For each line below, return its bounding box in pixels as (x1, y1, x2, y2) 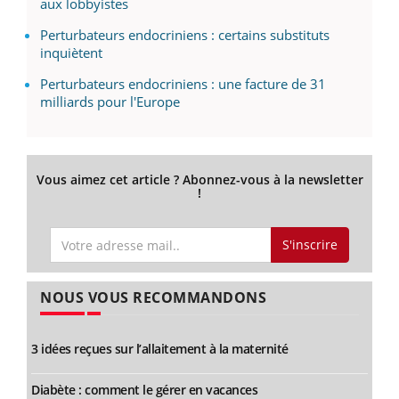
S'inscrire (281, 236, 338, 254)
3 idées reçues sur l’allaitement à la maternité (31, 339, 289, 357)
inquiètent (40, 44, 102, 62)
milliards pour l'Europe (40, 93, 180, 111)
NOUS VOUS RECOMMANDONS (40, 287, 266, 307)
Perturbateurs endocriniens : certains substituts (40, 26, 330, 45)
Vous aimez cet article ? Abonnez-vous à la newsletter (36, 171, 363, 189)
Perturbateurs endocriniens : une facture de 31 (40, 75, 326, 94)
